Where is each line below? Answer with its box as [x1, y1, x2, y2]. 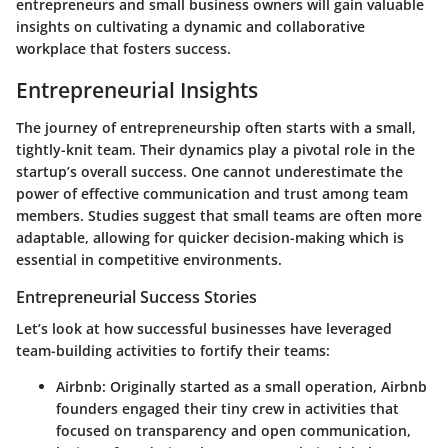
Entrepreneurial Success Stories [16, 286, 257, 308]
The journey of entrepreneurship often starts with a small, [16, 118, 416, 137]
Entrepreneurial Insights [16, 75, 258, 104]
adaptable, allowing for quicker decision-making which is [16, 228, 404, 247]
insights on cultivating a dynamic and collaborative [16, 16, 365, 36]
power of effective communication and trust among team [16, 184, 408, 203]
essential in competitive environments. [16, 250, 282, 269]
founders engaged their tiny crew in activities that [56, 399, 399, 419]
